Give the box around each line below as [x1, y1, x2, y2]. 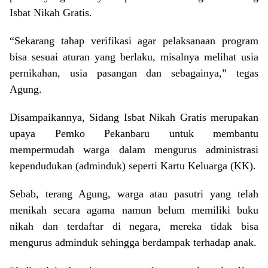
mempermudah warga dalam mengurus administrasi [10, 144, 258, 156]
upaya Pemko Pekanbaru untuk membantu [10, 127, 258, 140]
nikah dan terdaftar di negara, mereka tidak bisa [10, 220, 258, 233]
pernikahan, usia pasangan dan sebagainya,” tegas [10, 67, 258, 80]
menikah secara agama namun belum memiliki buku [10, 204, 258, 217]
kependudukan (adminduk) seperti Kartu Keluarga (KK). [10, 160, 256, 172]
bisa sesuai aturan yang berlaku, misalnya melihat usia [10, 51, 258, 63]
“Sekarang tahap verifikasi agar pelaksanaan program [10, 35, 258, 47]
